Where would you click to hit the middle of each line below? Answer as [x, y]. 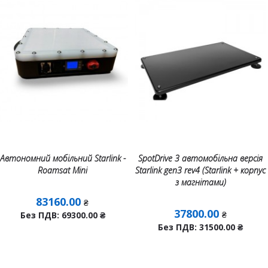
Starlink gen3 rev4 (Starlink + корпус [201, 170]
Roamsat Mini [63, 170]
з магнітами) [200, 182]
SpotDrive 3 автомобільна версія [201, 158]
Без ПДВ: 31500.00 [198, 227]
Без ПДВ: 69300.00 [60, 215]
